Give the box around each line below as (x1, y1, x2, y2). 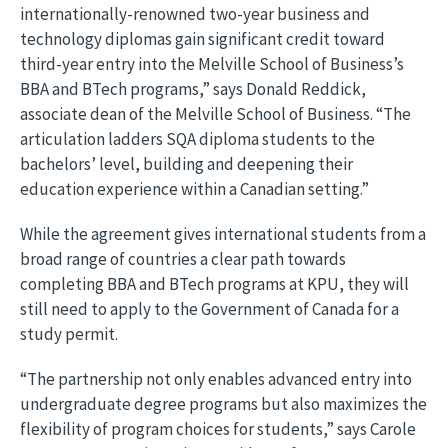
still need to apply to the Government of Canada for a (20, 298, 399, 320)
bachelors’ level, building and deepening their (20, 153, 353, 175)
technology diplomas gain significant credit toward (20, 28, 385, 50)
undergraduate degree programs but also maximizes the (20, 393, 427, 415)
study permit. (20, 323, 118, 345)
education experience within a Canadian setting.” (20, 178, 369, 200)
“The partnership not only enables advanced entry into (20, 368, 412, 390)
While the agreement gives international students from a (20, 223, 426, 245)
